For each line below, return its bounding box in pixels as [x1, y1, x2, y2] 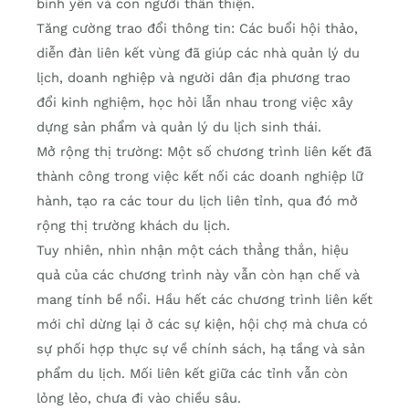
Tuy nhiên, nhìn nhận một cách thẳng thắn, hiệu [37, 242, 349, 259]
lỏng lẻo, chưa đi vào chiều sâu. [37, 390, 241, 407]
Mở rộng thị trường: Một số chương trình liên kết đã [37, 143, 372, 161]
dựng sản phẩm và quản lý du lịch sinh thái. [37, 119, 321, 136]
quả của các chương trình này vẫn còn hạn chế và [37, 267, 360, 284]
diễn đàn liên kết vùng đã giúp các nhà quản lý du [37, 45, 360, 62]
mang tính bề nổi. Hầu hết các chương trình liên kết [37, 291, 372, 309]
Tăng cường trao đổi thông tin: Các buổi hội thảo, [37, 20, 358, 37]
